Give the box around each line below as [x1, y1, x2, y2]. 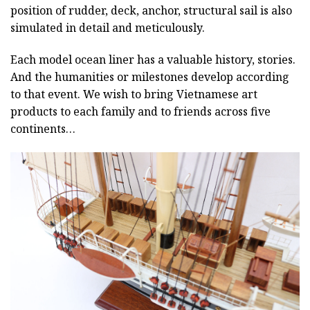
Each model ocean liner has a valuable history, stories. [10, 51, 295, 67]
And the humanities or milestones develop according [10, 69, 289, 84]
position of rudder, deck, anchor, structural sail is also [10, 3, 292, 19]
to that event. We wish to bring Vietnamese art [10, 86, 257, 102]
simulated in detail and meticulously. [10, 20, 205, 36]
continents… [10, 120, 75, 136]
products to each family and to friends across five [10, 103, 271, 119]
